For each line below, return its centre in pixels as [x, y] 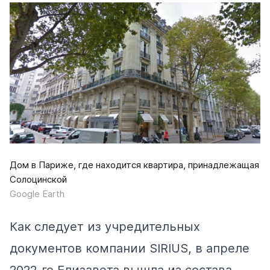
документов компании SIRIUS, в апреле [130, 249]
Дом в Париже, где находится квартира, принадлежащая [134, 165]
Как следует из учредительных [105, 227]
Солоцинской [38, 180]
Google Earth [37, 194]
